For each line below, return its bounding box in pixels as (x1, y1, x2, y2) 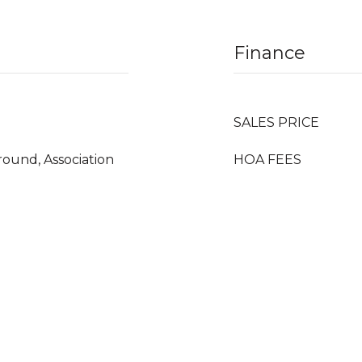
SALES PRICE (234, 115, 319, 130)
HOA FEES (234, 152, 301, 167)
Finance (234, 42, 305, 64)
